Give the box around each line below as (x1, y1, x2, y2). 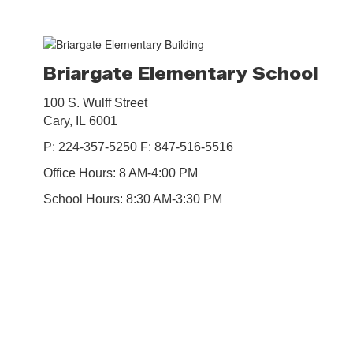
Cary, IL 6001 (43, 114, 117, 128)
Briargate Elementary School (43, 63, 318, 85)
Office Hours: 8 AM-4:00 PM (43, 166, 198, 180)
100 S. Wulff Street (43, 96, 147, 110)
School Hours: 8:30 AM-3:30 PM (43, 192, 222, 206)
